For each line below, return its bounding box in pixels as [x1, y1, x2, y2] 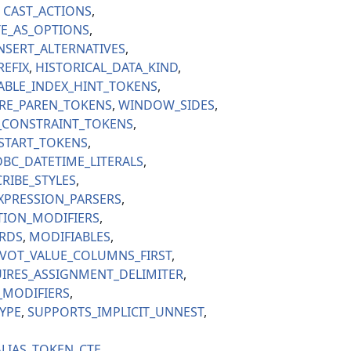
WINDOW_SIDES [118, 96, 215, 114]
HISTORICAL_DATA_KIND [35, 59, 178, 77]
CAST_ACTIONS [3, 2, 92, 20]
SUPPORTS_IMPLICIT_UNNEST [27, 303, 204, 321]
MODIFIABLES [29, 228, 110, 246]
